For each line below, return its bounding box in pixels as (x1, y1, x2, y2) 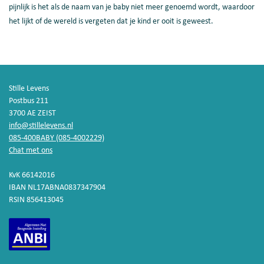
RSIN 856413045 (9, 196, 64, 204)
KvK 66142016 (9, 171, 55, 180)
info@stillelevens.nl (9, 121, 73, 130)
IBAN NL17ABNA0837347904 (9, 183, 105, 192)
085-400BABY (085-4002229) (9, 134, 104, 143)
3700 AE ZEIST (9, 109, 56, 118)
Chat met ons (9, 146, 52, 155)
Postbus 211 (9, 97, 48, 105)
